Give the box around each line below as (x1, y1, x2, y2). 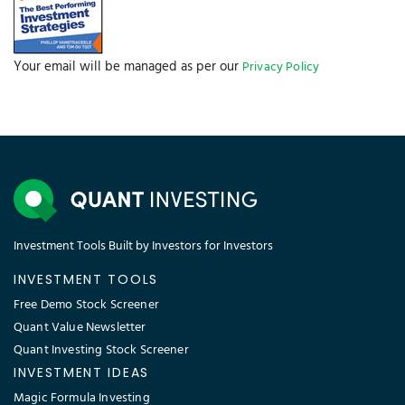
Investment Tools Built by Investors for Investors (14, 236, 273, 258)
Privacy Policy (242, 57, 320, 78)
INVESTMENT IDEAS (14, 363, 149, 382)
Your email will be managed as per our (14, 56, 239, 78)
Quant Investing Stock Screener (14, 340, 189, 362)
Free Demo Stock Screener (14, 295, 159, 316)
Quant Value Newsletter (14, 317, 146, 339)
